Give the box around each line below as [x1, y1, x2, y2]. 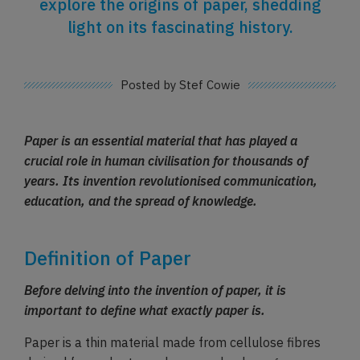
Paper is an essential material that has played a [24, 133, 297, 149]
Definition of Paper [24, 245, 191, 272]
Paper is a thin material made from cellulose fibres [24, 333, 321, 350]
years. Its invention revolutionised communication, [24, 173, 317, 190]
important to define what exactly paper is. [24, 302, 265, 319]
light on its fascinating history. [67, 16, 293, 39]
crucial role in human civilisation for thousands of [24, 153, 308, 170]
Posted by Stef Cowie [120, 77, 240, 93]
